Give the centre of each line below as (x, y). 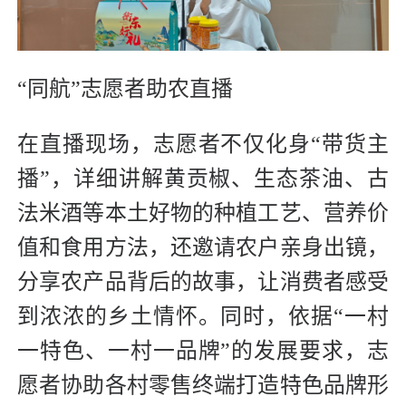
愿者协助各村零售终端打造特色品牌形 (203, 386)
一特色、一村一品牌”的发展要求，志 (203, 351)
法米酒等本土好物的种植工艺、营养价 (203, 213)
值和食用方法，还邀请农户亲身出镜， (203, 248)
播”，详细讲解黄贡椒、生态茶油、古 (203, 179)
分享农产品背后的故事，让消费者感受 (203, 282)
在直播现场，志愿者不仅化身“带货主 (203, 145)
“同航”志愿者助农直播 (125, 89)
